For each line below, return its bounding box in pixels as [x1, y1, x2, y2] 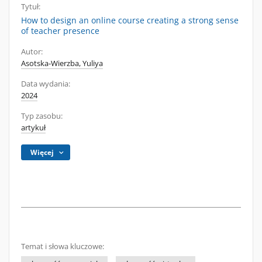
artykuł [21, 123, 46, 133]
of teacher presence [21, 25, 99, 36]
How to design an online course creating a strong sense [21, 15, 239, 26]
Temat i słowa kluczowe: [21, 242, 104, 251]
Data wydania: [21, 79, 70, 89]
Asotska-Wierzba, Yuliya [21, 58, 103, 68]
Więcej [30, 147, 54, 157]
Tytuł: [21, 2, 40, 12]
